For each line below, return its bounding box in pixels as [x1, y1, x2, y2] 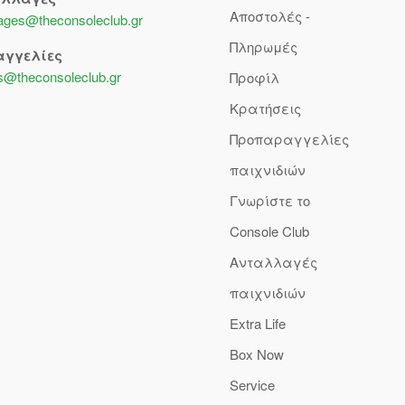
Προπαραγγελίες [230, 128, 349, 148]
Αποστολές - [230, 5, 310, 25]
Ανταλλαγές [230, 251, 317, 271]
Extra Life [230, 313, 286, 333]
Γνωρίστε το [230, 190, 310, 210]
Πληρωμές [230, 36, 297, 56]
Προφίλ [230, 67, 279, 87]
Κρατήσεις [230, 98, 301, 118]
